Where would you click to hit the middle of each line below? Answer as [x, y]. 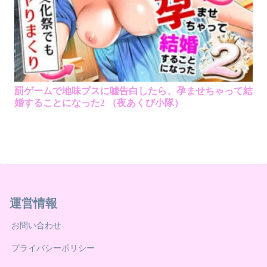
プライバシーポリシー [53, 248]
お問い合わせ [36, 226]
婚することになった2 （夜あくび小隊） [99, 103]
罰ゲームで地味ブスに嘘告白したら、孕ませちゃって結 [133, 91]
